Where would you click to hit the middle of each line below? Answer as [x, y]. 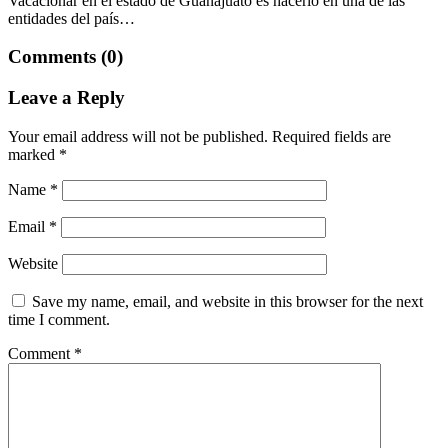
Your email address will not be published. [138, 136]
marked [33, 154]
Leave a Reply [66, 98]
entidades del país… [71, 18]
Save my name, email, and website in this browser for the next [227, 301]
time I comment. [59, 319]
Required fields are [331, 136]
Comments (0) [65, 57]
